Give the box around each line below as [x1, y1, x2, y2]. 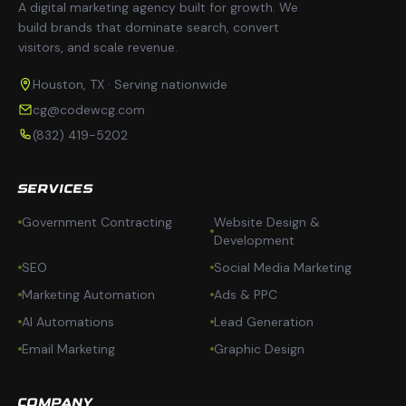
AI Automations [22, 314, 114, 330]
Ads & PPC [214, 286, 277, 303]
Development [214, 232, 295, 248]
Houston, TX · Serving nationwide [33, 76, 227, 92]
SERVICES [18, 183, 94, 196]
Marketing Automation [22, 286, 155, 303]
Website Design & [214, 214, 320, 230]
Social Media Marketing [214, 259, 352, 275]
